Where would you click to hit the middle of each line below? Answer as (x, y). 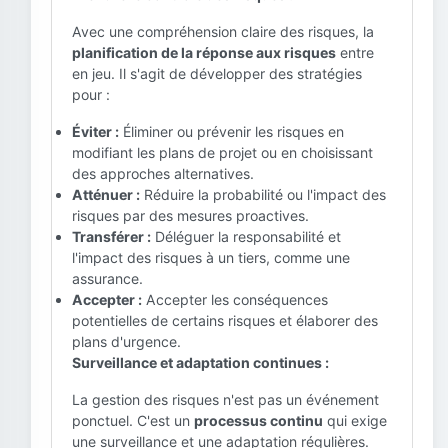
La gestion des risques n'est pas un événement (225, 399)
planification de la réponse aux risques (204, 52)
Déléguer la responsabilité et (246, 236)
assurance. (107, 278)
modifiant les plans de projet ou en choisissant (222, 152)
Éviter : (95, 131)
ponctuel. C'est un (133, 420)
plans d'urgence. (126, 341)
